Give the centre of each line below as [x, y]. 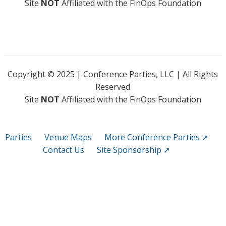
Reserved [113, 87]
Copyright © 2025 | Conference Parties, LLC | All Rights [113, 74]
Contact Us [64, 150]
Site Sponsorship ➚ [134, 150]
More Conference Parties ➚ [156, 137]
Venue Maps [68, 137]
